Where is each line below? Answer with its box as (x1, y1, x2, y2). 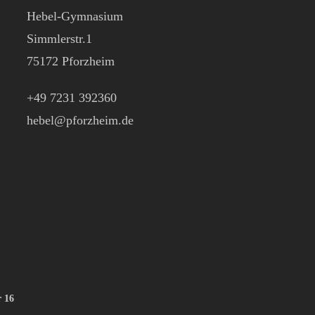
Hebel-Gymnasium (26, 9, 123, 23)
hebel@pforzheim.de (26, 113, 134, 127)
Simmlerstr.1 (26, 32, 92, 46)
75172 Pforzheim (26, 54, 115, 68)
